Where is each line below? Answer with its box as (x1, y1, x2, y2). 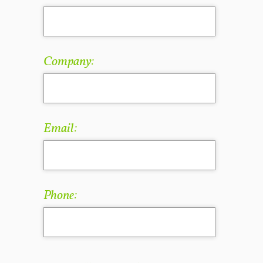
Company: (43, 53, 94, 71)
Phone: (43, 187, 77, 205)
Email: (43, 120, 77, 138)
